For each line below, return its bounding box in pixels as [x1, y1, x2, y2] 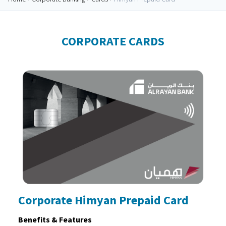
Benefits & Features [18, 214, 92, 224]
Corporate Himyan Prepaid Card [18, 192, 189, 208]
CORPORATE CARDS [62, 33, 164, 49]
